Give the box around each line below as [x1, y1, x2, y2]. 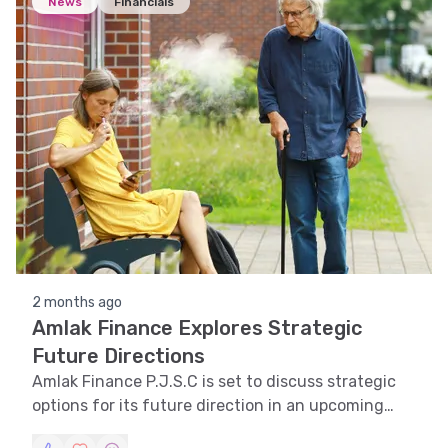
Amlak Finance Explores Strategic [32, 316, 362, 340]
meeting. [32, 420, 99, 439]
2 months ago [32, 294, 122, 311]
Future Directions [32, 344, 205, 368]
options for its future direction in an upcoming [32, 396, 384, 415]
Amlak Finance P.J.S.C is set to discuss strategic [32, 372, 396, 391]
